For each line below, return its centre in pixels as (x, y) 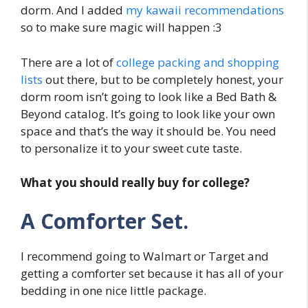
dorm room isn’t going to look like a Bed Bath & (148, 96)
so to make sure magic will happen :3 (121, 27)
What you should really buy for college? (135, 183)
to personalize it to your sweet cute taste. (131, 148)
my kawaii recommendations (205, 10)
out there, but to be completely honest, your (163, 79)
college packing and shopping (198, 62)
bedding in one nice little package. (113, 290)
